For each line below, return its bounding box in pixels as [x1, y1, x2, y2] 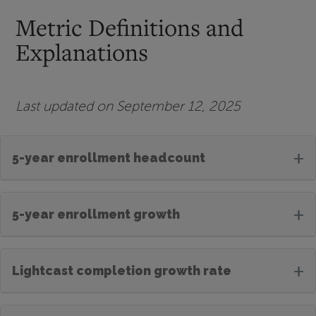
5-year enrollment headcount [12, 150, 205, 165]
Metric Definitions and [16, 12, 245, 43]
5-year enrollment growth [12, 206, 180, 221]
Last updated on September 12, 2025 [16, 98, 241, 115]
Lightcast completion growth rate [12, 262, 231, 278]
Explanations [16, 37, 149, 68]
